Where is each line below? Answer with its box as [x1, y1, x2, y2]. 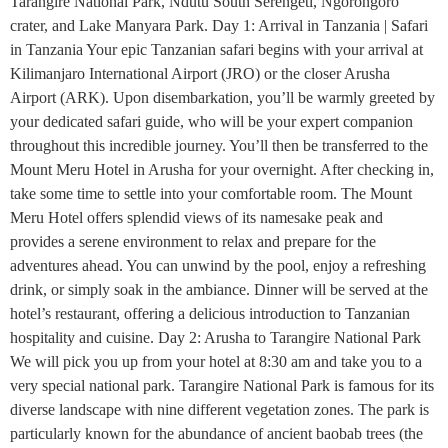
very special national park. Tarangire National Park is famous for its [10, 377, 434, 394]
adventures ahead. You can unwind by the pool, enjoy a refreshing [10, 257, 426, 274]
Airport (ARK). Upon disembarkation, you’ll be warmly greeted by [10, 89, 435, 106]
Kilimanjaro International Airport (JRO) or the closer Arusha [10, 65, 390, 82]
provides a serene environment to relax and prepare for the [10, 233, 376, 250]
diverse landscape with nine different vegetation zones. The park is [10, 401, 429, 418]
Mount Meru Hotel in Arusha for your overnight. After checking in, [10, 161, 434, 178]
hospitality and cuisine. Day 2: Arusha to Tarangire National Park [10, 329, 421, 346]
